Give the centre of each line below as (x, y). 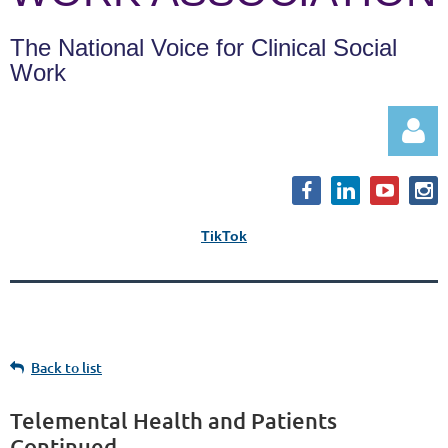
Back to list (66, 368)
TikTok (224, 236)
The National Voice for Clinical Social (203, 48)
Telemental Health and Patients (173, 421)
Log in (419, 306)
